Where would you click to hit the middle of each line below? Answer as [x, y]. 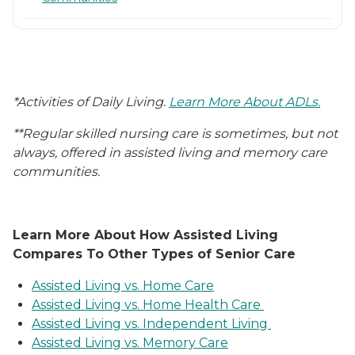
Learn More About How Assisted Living [145, 235]
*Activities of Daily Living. [91, 101]
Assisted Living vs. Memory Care [130, 342]
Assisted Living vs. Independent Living [151, 323]
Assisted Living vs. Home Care [123, 285]
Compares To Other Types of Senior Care [154, 254]
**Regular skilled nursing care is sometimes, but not [175, 133]
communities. [58, 171]
